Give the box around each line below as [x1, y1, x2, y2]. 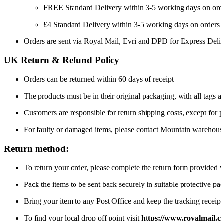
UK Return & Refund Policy [4, 55, 119, 66]
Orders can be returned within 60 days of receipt [24, 74, 174, 83]
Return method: [4, 143, 69, 154]
